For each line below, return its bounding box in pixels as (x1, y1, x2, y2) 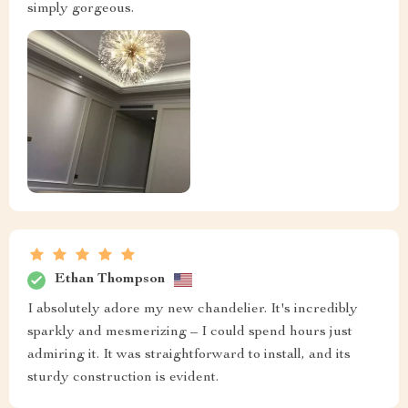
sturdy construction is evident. (27, 370, 219, 385)
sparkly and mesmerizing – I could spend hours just (27, 324, 352, 340)
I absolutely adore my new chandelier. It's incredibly (27, 301, 358, 317)
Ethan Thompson (55, 272, 165, 288)
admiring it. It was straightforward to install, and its (27, 347, 351, 362)
